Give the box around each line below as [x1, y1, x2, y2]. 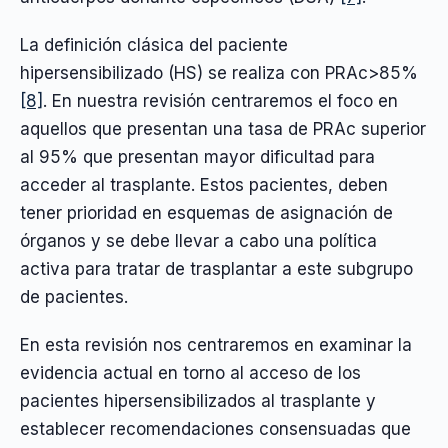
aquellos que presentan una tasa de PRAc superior [20, 119, 426, 140]
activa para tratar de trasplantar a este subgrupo [20, 259, 413, 280]
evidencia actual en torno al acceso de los [20, 363, 361, 384]
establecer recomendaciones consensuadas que [20, 419, 411, 440]
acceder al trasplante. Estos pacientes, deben [20, 175, 388, 196]
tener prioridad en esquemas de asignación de [20, 203, 393, 224]
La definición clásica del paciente [20, 35, 288, 56]
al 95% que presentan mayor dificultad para [20, 147, 375, 168]
